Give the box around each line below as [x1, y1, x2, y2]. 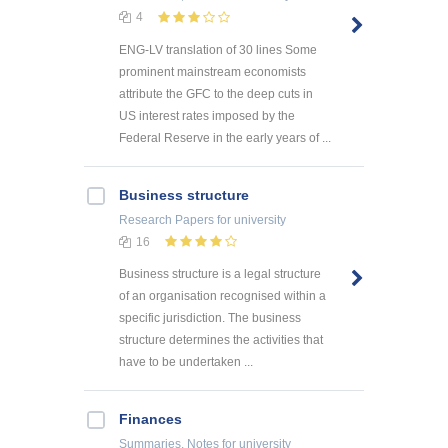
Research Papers [119, 212, 214, 227]
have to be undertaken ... [119, 355, 253, 370]
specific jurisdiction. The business [119, 311, 301, 326]
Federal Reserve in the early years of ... [119, 130, 331, 145]
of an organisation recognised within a [119, 289, 326, 304]
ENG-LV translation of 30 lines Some [119, 42, 317, 57]
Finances [119, 411, 182, 428]
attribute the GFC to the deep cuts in [119, 86, 313, 101]
